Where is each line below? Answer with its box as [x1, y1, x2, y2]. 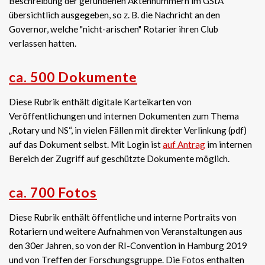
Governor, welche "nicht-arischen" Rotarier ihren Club [9, 24, 218, 34]
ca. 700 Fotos [9, 184, 97, 201]
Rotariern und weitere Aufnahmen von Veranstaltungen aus [9, 226, 243, 237]
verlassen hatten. [9, 38, 76, 49]
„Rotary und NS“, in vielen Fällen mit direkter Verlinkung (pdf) [9, 125, 247, 135]
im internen [205, 139, 252, 150]
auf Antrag [163, 139, 205, 150]
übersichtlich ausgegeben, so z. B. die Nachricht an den [9, 9, 220, 20]
